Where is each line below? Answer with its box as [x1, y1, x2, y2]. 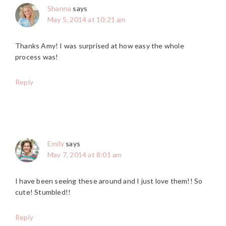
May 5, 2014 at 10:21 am [47, 15, 126, 24]
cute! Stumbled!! [15, 188, 71, 197]
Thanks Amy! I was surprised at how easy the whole [15, 41, 184, 50]
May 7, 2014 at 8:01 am [47, 150, 122, 159]
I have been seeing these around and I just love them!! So [15, 177, 203, 186]
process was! [15, 52, 59, 62]
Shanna [47, 4, 72, 13]
